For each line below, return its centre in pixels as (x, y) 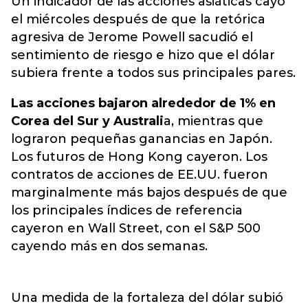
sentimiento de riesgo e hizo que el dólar (143, 55)
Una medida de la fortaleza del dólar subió (147, 298)
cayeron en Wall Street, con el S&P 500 (136, 228)
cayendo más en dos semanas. (109, 246)
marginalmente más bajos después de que (149, 192)
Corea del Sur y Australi (87, 121)
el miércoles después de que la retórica (138, 19)
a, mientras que (213, 121)
